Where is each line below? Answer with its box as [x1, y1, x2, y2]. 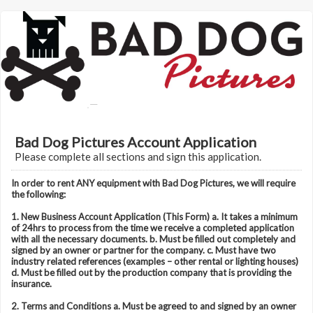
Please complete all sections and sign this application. [15, 150, 261, 163]
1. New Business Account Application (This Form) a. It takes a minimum [11, 211, 298, 222]
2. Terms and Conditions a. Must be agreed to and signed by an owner [11, 300, 296, 312]
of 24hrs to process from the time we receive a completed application [11, 222, 294, 233]
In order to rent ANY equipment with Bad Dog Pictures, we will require [11, 177, 296, 189]
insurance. [11, 278, 52, 289]
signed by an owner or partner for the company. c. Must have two [11, 245, 276, 256]
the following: [11, 189, 66, 200]
